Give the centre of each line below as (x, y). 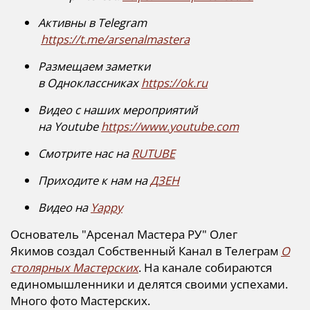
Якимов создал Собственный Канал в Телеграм (146, 251)
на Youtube (70, 127)
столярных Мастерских (74, 268)
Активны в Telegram (92, 23)
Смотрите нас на (85, 154)
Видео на (64, 208)
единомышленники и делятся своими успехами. (149, 284)
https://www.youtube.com (170, 127)
